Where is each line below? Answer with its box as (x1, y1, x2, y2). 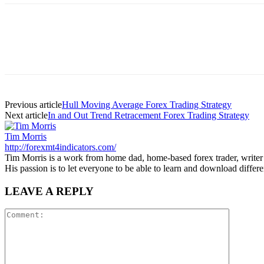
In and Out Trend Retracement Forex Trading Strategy (48, 110, 249, 120)
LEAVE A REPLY (5, 184, 94, 197)
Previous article (5, 99, 62, 110)
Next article (5, 110, 48, 120)
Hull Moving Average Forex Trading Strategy (62, 99, 232, 110)
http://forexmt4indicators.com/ (5, 141, 116, 152)
